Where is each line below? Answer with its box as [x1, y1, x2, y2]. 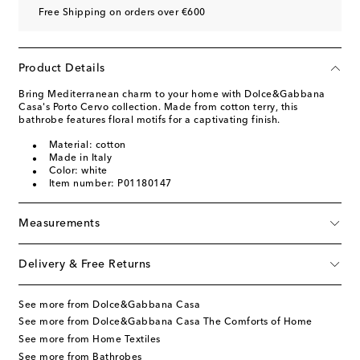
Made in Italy [48, 153, 112, 163]
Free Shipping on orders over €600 [39, 7, 206, 18]
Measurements [18, 217, 100, 229]
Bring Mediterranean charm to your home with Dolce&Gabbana [18, 89, 325, 100]
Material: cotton [48, 140, 126, 150]
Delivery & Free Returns [18, 258, 151, 270]
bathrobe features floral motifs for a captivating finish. [18, 115, 280, 125]
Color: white [48, 166, 108, 176]
